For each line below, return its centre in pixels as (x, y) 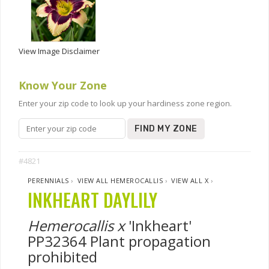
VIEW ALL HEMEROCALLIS (120, 180)
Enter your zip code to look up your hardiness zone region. (125, 103)
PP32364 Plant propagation (119, 241)
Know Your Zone (63, 85)
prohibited (62, 257)
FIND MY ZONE (166, 129)
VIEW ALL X (190, 180)
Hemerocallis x (76, 225)
